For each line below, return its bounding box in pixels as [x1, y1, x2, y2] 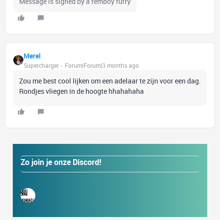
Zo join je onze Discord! [21, 156, 101, 167]
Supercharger [24, 61, 59, 69]
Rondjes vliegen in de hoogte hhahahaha [19, 86, 144, 96]
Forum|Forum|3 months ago [65, 61, 139, 69]
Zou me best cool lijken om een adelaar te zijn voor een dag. [19, 76, 201, 85]
